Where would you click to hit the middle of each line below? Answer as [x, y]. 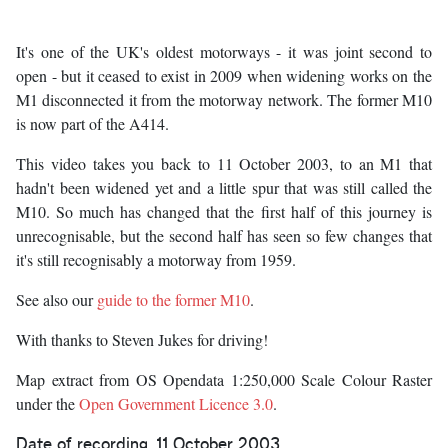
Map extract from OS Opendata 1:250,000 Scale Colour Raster [224, 380]
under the [47, 404]
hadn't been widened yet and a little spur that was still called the [224, 188]
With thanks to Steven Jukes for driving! [142, 340]
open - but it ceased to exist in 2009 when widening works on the [224, 76]
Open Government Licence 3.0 [176, 404]
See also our [56, 300]
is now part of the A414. [92, 124]
